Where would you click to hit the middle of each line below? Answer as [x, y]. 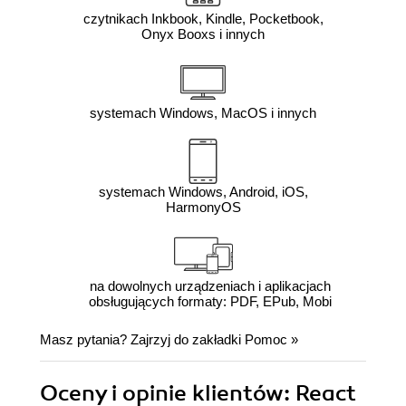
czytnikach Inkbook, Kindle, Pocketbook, [203, 19]
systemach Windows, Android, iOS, [203, 192]
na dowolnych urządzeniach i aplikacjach [210, 286]
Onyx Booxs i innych [203, 34]
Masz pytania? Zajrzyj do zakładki [142, 340]
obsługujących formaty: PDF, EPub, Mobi [210, 302]
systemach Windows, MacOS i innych [203, 113]
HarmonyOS [203, 208]
